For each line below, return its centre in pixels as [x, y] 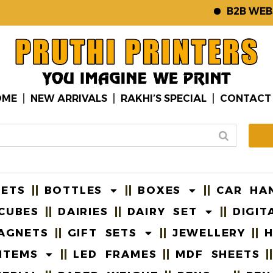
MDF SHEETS [218, 254]
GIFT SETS [102, 232]
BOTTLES [73, 190]
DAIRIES [83, 211]
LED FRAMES [115, 254]
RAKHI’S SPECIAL [164, 98]
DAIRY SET [162, 211]
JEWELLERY [209, 232]
